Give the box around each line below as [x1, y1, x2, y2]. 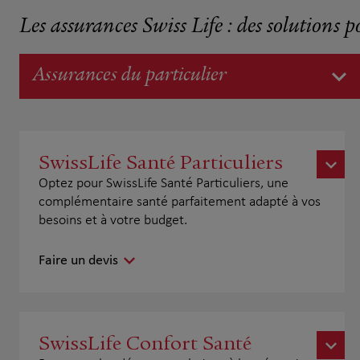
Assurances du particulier [32, 65, 227, 87]
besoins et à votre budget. [39, 213, 187, 228]
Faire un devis [39, 253, 118, 268]
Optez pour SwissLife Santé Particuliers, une [39, 176, 288, 191]
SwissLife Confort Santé [39, 331, 252, 355]
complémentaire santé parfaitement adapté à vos [39, 194, 321, 210]
